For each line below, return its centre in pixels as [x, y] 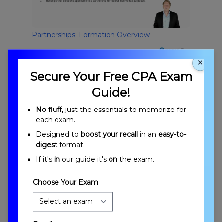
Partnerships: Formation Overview [90, 34]
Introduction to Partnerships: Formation [100, 140]
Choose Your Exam [65, 182]
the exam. [136, 159]
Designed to [58, 134]
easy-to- [172, 134]
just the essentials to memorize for [125, 109]
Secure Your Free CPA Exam [111, 76]
